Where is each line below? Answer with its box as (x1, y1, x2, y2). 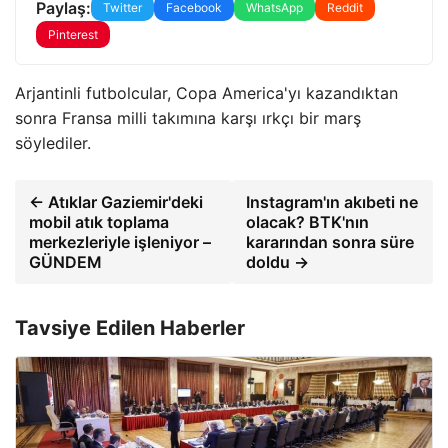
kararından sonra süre (245, 232, 414, 252)
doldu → (245, 252, 309, 272)
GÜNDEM (29, 252, 102, 272)
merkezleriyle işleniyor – (29, 232, 211, 252)
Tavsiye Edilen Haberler (15, 316, 245, 340)
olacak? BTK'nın (245, 212, 369, 232)
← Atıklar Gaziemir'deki (29, 192, 203, 212)
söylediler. (15, 133, 91, 153)
